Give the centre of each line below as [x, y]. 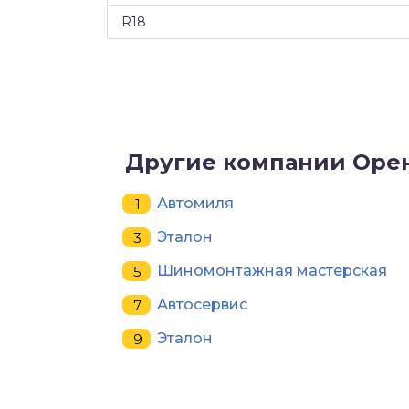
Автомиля [195, 204]
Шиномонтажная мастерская [272, 271]
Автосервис [202, 305]
